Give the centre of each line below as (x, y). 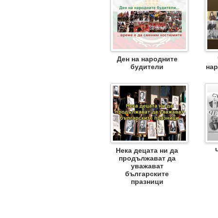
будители (147, 67)
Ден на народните (147, 59)
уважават (147, 166)
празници (147, 182)
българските (147, 174)
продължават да (147, 158)
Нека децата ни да (147, 150)
